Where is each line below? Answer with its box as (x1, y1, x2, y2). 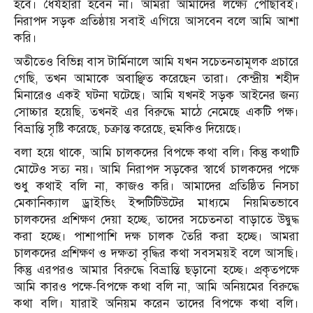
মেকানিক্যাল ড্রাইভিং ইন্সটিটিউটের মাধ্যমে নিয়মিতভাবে (14, 196, 299, 211)
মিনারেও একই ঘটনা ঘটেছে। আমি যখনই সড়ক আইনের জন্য (14, 88, 299, 103)
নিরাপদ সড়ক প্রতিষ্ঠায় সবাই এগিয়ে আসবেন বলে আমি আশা (14, 14, 299, 29)
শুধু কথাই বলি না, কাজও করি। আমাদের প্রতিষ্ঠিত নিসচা (14, 179, 299, 194)
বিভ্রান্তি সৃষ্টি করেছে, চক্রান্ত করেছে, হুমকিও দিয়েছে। (14, 122, 242, 137)
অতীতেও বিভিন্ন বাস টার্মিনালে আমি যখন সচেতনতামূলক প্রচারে (14, 54, 299, 70)
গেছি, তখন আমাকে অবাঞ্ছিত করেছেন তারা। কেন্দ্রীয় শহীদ (14, 71, 299, 87)
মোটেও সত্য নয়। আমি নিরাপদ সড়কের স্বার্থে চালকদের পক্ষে (14, 162, 299, 177)
